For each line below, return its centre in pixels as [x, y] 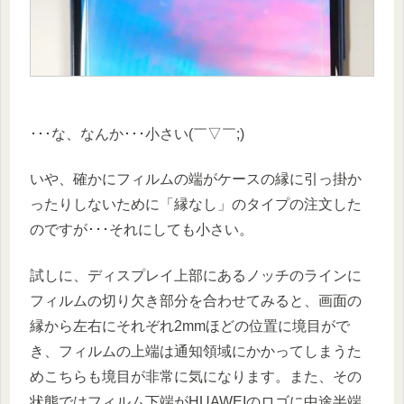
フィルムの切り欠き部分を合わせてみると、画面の [196, 300]
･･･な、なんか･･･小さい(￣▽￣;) [137, 134]
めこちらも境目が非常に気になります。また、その [196, 376]
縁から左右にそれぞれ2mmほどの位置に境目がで [190, 326]
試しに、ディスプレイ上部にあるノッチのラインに [196, 275]
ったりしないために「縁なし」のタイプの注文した [196, 205]
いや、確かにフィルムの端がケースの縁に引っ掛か [196, 179]
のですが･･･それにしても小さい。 [142, 230]
